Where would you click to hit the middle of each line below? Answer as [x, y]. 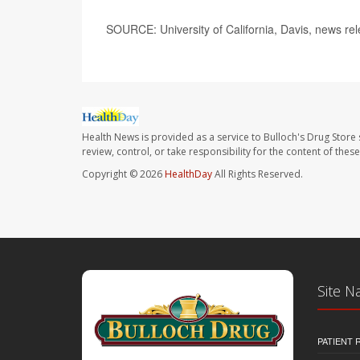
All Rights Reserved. [258, 174]
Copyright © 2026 [123, 174]
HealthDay [188, 174]
